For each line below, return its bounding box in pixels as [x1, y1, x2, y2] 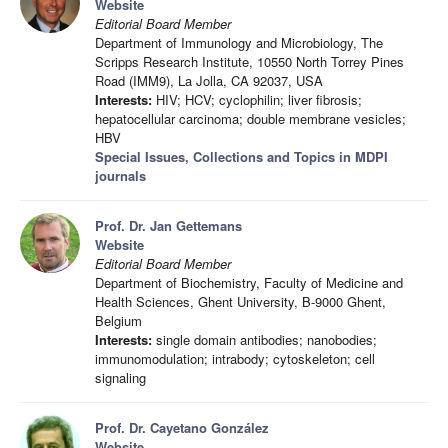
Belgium [95, 310, 142, 330]
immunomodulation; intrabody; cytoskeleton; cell [95, 348, 375, 368]
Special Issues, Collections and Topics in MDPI [95, 146, 388, 166]
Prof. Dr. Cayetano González [95, 417, 269, 437]
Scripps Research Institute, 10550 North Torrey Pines [95, 51, 404, 71]
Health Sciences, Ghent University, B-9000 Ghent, [95, 291, 386, 311]
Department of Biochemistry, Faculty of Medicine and [95, 272, 403, 292]
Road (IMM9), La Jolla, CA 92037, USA [95, 70, 323, 90]
